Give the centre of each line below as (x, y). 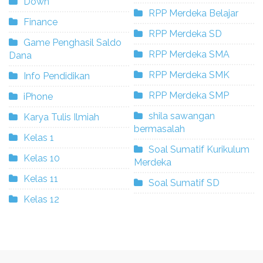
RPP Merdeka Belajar (193, 13)
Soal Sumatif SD (184, 183)
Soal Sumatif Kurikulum (199, 149)
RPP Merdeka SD (185, 33)
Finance (41, 22)
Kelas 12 (41, 199)
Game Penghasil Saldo (73, 42)
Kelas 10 (42, 158)
